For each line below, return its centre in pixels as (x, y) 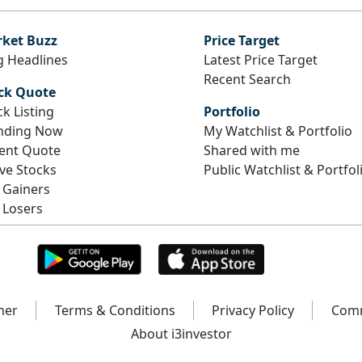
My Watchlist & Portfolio (278, 130)
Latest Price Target (261, 59)
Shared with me (252, 150)
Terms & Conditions (115, 310)
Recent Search (247, 79)
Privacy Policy (253, 310)
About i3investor (181, 334)
